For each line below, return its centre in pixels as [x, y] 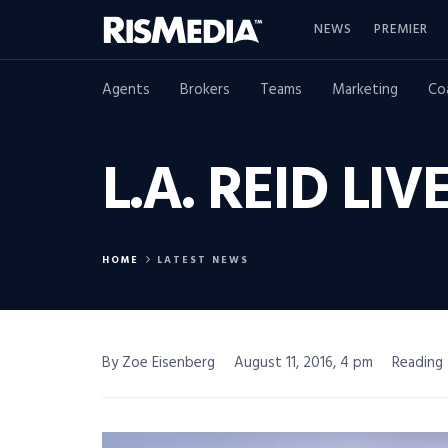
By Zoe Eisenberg [158, 363]
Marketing [365, 90]
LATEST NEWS [203, 260]
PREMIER [401, 29]
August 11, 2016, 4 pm [303, 363]
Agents [126, 90]
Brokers [205, 90]
